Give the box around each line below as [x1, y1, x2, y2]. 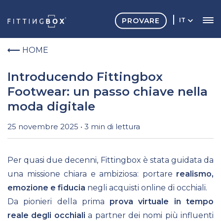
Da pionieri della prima [7, 197, 110, 207]
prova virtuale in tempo [110, 197, 214, 207]
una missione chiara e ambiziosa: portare [7, 169, 176, 179]
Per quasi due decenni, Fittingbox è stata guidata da [7, 155, 214, 165]
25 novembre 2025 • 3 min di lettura [7, 122, 140, 132]
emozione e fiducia [7, 183, 85, 193]
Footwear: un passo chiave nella [7, 84, 208, 99]
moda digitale [7, 99, 95, 113]
